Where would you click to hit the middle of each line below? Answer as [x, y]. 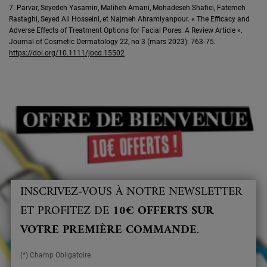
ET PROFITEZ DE [66, 212]
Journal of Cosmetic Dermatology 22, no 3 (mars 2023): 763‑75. [112, 41]
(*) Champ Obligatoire [55, 255]
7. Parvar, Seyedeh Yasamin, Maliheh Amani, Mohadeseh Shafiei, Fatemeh [127, 7]
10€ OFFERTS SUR [163, 212]
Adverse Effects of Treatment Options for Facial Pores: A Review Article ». [126, 30]
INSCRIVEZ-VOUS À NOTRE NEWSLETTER [131, 193]
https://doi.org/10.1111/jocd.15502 [67, 53]
